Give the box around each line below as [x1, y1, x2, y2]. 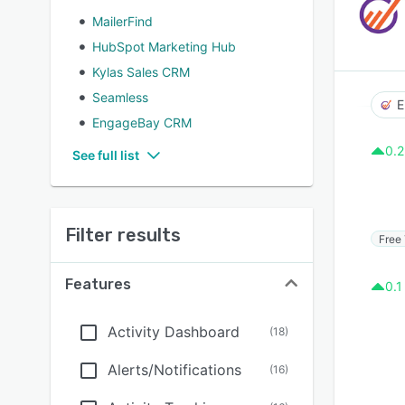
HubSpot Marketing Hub [92, 39, 236, 54]
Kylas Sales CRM [92, 64, 190, 80]
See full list [72, 147, 139, 163]
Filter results [65, 224, 181, 246]
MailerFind [92, 14, 153, 29]
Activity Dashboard [108, 323, 240, 341]
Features [65, 276, 131, 293]
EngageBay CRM [92, 115, 192, 130]
